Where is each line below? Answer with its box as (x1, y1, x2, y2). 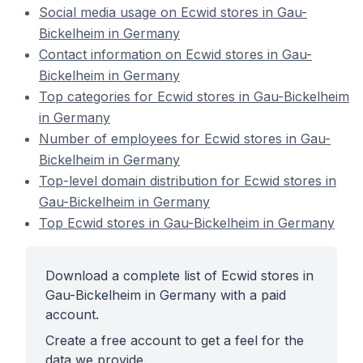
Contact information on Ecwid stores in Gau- (39, 46, 312, 62)
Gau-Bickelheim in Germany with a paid (45, 287, 286, 303)
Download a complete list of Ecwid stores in (45, 267, 314, 284)
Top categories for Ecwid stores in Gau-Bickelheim (39, 88, 349, 105)
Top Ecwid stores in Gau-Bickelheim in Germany (39, 215, 335, 231)
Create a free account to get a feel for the (45, 332, 304, 348)
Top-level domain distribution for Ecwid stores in (39, 173, 336, 189)
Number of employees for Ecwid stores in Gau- (39, 130, 331, 147)
